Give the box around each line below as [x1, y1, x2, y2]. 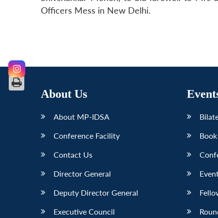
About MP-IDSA [54, 111, 109, 121]
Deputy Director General [54, 187, 138, 197]
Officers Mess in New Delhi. [41, 5, 150, 16]
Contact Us [54, 149, 92, 159]
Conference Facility [54, 130, 120, 140]
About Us [41, 87, 87, 100]
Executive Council [54, 206, 115, 216]
